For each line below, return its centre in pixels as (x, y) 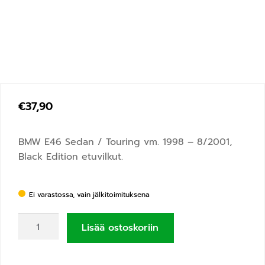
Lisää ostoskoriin (120, 228)
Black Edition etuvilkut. (71, 156)
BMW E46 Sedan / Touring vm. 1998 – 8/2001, (125, 142)
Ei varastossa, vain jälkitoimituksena (90, 195)
